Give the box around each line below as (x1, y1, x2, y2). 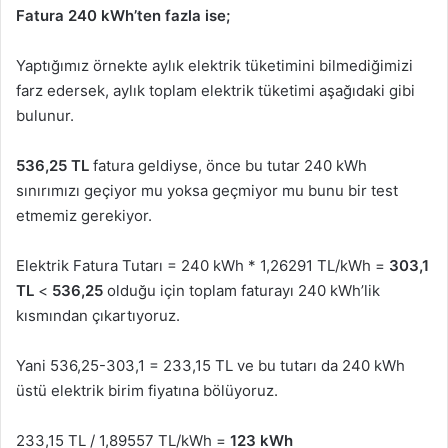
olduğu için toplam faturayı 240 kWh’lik (103, 280, 380, 300)
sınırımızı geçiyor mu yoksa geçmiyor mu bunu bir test (16, 180, 398, 200)
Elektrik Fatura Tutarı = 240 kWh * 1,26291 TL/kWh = (16, 255, 389, 275)
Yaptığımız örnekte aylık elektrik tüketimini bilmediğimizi (16, 55, 413, 75)
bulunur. (16, 105, 74, 125)
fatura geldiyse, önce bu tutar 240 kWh (89, 155, 367, 175)
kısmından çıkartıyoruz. (16, 305, 180, 325)
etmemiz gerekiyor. (16, 205, 152, 225)
